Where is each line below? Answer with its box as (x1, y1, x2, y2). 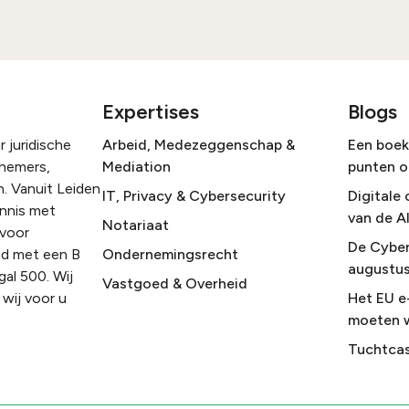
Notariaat (102, 216, 169, 235)
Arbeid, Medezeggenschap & (102, 136, 295, 154)
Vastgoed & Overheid (102, 275, 247, 293)
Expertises (102, 100, 199, 125)
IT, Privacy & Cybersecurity (102, 187, 286, 205)
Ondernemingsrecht (102, 246, 238, 264)
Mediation (102, 158, 171, 176)
